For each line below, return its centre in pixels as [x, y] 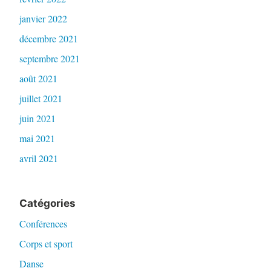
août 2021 [38, 78]
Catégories [47, 203]
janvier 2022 [43, 18]
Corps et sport [46, 243]
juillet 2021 [41, 98]
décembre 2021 [48, 38]
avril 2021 [38, 158]
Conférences [43, 223]
